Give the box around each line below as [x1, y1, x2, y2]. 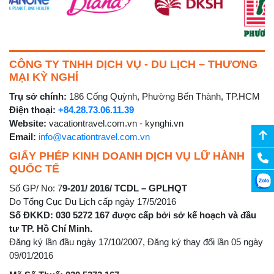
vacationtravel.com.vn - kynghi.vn [46, 117, 183, 128]
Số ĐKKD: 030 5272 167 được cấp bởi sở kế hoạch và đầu [9, 209, 256, 220]
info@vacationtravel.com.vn [39, 131, 150, 142]
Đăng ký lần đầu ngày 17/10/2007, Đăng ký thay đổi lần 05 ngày [9, 236, 263, 247]
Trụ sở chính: [9, 91, 67, 102]
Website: [9, 117, 46, 128]
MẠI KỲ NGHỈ [9, 70, 78, 83]
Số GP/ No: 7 [9, 182, 62, 193]
